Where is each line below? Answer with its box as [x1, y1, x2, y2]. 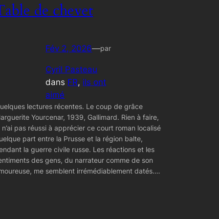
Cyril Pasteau [45, 64, 98, 74]
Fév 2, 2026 [45, 44, 92, 54]
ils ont [83, 77, 107, 87]
